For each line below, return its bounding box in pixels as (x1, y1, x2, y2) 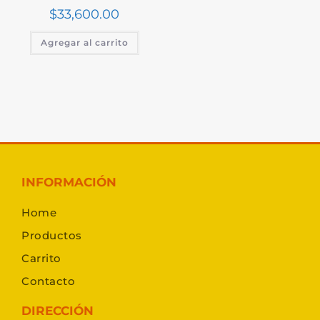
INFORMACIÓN (21, 175, 116, 190)
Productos (21, 229, 82, 243)
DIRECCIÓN (21, 304, 94, 319)
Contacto (21, 274, 75, 289)
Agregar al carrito (40, 36, 129, 48)
